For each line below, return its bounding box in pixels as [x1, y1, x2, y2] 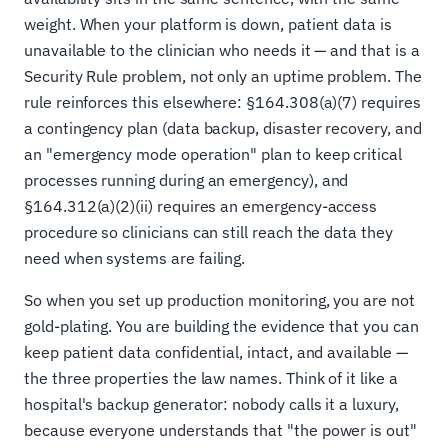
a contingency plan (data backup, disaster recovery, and [24, 118, 422, 138]
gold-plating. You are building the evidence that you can [24, 316, 419, 336]
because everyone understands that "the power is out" [24, 420, 417, 440]
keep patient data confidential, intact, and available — [24, 342, 408, 362]
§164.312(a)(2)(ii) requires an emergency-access [24, 196, 378, 216]
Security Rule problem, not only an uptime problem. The [24, 66, 422, 86]
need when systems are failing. [24, 248, 246, 268]
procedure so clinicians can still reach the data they [24, 222, 393, 242]
